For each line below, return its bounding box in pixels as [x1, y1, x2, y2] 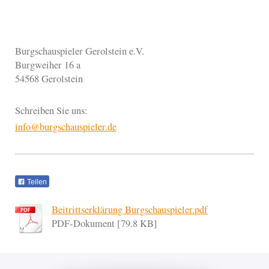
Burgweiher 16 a [15, 58, 80, 71]
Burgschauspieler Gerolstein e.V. [15, 44, 144, 58]
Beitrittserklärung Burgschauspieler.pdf [52, 203, 208, 217]
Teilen [25, 177, 47, 186]
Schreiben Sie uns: [15, 104, 88, 118]
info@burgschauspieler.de [15, 120, 116, 134]
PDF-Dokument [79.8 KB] [52, 217, 157, 231]
